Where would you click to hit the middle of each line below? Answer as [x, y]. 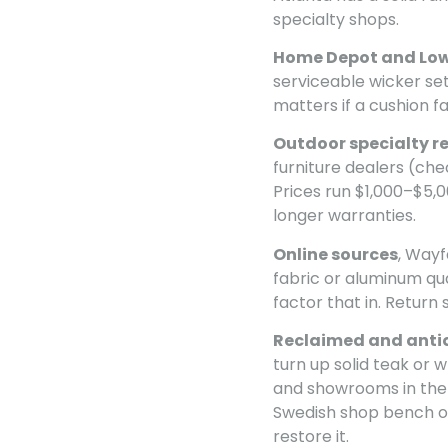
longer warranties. [344, 216]
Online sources [335, 254]
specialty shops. [336, 19]
